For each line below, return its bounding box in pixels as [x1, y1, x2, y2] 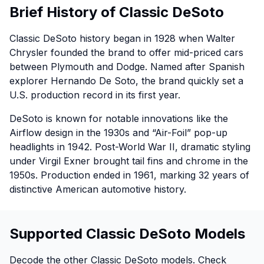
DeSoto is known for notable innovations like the [9, 113, 228, 125]
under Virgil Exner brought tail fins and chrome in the [9, 155, 248, 167]
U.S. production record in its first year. [9, 89, 180, 101]
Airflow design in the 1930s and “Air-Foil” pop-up [9, 127, 227, 139]
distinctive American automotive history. [9, 183, 186, 196]
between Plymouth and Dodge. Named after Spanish [9, 61, 245, 73]
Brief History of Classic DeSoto [9, 4, 224, 21]
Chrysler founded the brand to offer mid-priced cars [9, 47, 243, 59]
